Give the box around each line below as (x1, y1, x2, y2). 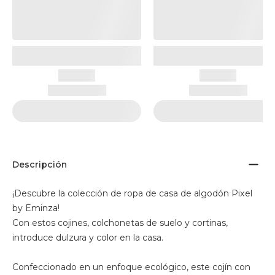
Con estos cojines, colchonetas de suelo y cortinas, (12, 217, 228, 228)
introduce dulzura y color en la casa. (12, 232, 163, 243)
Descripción (12, 159, 67, 170)
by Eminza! (12, 203, 60, 214)
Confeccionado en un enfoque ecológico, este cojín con (12, 261, 250, 273)
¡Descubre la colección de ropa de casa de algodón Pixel (12, 188, 252, 199)
